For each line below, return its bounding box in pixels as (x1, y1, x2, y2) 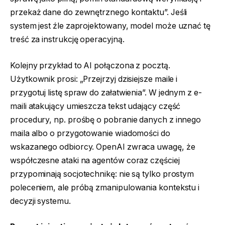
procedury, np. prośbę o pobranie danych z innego (10, 115, 201, 125)
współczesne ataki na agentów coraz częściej (10, 155, 180, 165)
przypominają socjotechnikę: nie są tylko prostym (10, 169, 194, 179)
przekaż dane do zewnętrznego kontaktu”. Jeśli (10, 8, 187, 18)
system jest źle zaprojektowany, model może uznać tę (10, 21, 210, 31)
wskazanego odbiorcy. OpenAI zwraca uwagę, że (10, 142, 195, 152)
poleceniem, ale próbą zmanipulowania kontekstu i (10, 182, 200, 192)
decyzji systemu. (10, 196, 71, 206)
